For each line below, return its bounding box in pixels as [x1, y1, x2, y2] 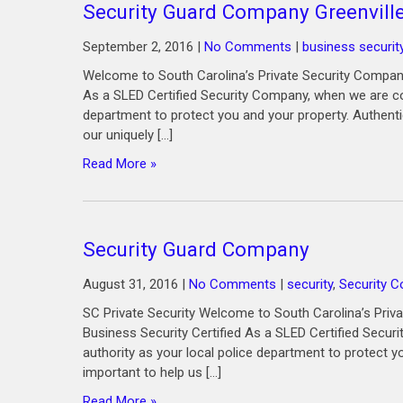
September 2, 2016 [83, 39, 193, 55]
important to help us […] [83, 364, 221, 381]
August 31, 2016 [83, 276, 178, 292]
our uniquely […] [83, 127, 173, 143]
